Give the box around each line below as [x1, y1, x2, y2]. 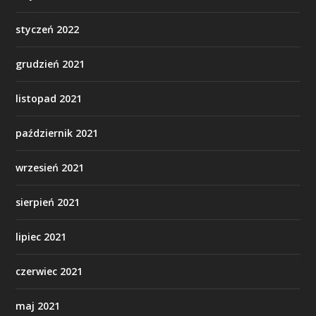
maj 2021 [16, 298, 61, 312]
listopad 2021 [16, 91, 83, 105]
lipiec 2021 [16, 229, 67, 243]
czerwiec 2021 [16, 264, 83, 278]
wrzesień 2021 [16, 160, 85, 174]
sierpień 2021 [16, 195, 80, 209]
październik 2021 [16, 126, 99, 140]
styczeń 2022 [16, 22, 80, 36]
